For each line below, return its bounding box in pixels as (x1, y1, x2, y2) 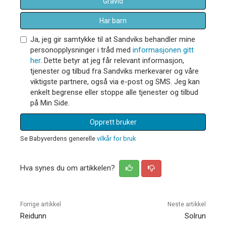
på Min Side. (30, 98, 70, 107)
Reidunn (20, 211, 46, 220)
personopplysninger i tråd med (30, 45, 133, 54)
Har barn (99, 16, 127, 25)
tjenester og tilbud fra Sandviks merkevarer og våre (30, 66, 199, 76)
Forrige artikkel (20, 200, 61, 208)
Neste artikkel (167, 200, 206, 208)
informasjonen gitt (133, 45, 194, 54)
